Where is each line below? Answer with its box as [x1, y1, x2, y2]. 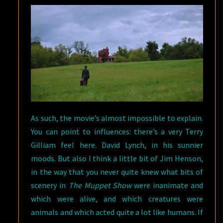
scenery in [31, 180, 69, 190]
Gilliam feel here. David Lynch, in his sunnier [31, 139, 203, 150]
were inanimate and [131, 180, 204, 190]
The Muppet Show [68, 180, 131, 190]
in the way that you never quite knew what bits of [31, 166, 203, 177]
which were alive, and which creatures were [31, 193, 203, 204]
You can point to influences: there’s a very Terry [31, 126, 203, 136]
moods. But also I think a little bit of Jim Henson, [31, 153, 203, 163]
